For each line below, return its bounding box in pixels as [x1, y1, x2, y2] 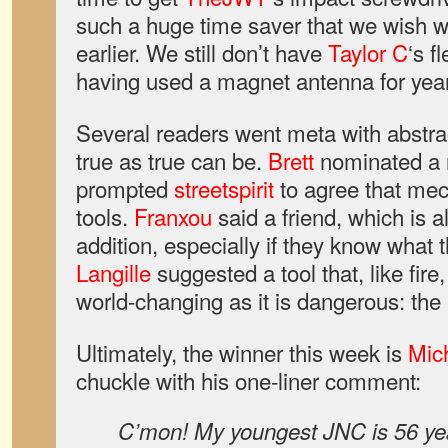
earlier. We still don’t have [76, 36, 328, 68]
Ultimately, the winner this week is [76, 336, 408, 368]
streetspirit [174, 172, 274, 204]
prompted [76, 172, 174, 204]
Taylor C [328, 36, 408, 68]
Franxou [134, 200, 212, 232]
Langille [76, 256, 151, 288]
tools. [76, 200, 134, 232]
